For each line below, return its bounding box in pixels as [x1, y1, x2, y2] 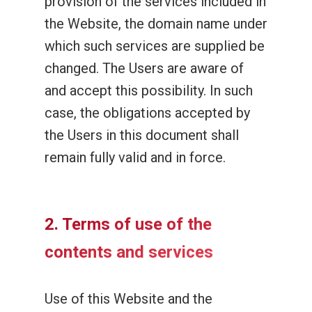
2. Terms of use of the [45, 214, 212, 234]
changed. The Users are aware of [45, 60, 244, 77]
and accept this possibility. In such [45, 82, 253, 99]
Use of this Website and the [45, 290, 212, 307]
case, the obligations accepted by [45, 104, 250, 121]
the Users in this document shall [45, 127, 239, 143]
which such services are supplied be [45, 38, 265, 54]
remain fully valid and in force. [45, 149, 226, 166]
